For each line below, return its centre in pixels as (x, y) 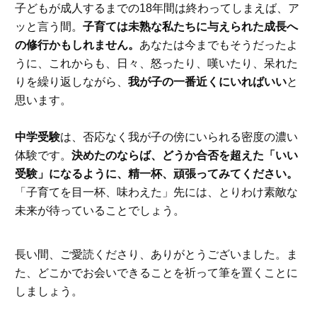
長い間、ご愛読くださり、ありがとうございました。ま (156, 254)
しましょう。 (48, 291)
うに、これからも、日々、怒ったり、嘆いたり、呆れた (156, 63)
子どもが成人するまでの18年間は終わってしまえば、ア (157, 8)
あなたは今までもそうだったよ (218, 45)
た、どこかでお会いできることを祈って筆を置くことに (156, 272)
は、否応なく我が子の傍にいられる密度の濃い (179, 137)
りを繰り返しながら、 (71, 81)
